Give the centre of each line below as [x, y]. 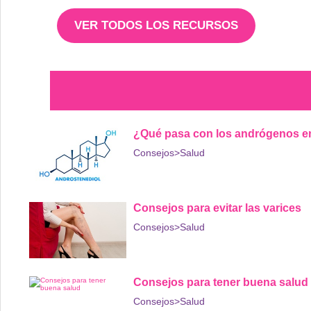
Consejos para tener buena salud [221, 282]
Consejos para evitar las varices [217, 208]
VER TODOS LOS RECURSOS [156, 25]
